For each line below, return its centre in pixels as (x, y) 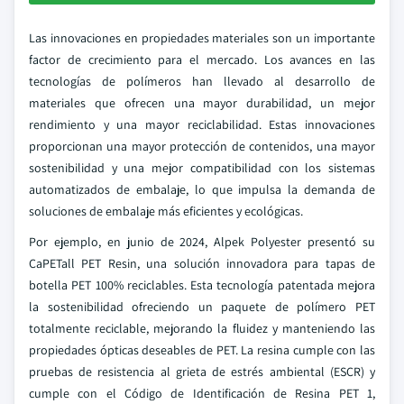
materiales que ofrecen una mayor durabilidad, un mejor (202, 103)
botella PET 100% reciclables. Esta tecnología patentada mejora (202, 285)
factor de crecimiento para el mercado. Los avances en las (202, 60)
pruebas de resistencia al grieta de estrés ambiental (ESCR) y (202, 372)
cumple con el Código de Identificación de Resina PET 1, (202, 393)
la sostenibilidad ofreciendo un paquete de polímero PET (202, 307)
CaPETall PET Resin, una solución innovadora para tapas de (202, 263)
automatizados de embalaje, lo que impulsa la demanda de (202, 189)
